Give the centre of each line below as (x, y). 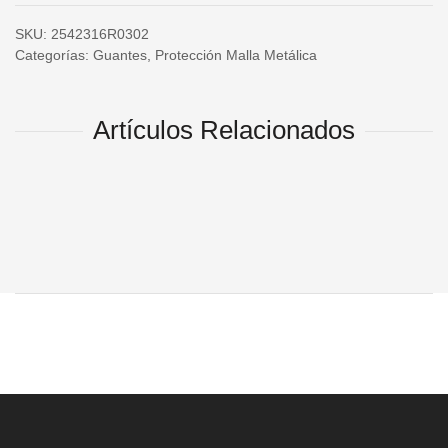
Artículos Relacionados (224, 130)
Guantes (120, 55)
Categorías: (54, 55)
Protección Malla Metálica (236, 55)
